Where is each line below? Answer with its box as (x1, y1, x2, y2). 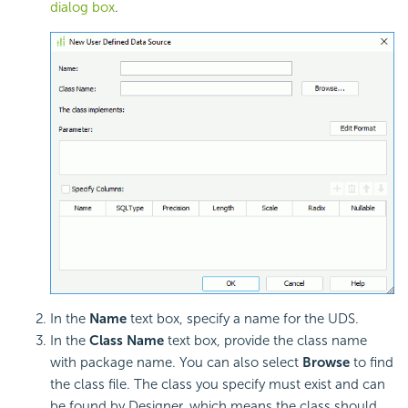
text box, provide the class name (164, 332, 367, 350)
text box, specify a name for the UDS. (127, 311, 359, 328)
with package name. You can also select (50, 354, 302, 372)
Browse (302, 354, 350, 372)
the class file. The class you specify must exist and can (50, 376, 385, 393)
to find (350, 354, 393, 372)
